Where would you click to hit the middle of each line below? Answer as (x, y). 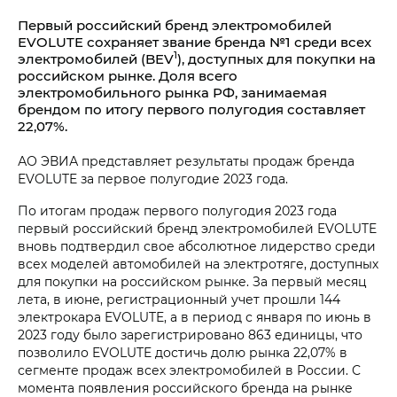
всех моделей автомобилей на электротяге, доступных (198, 264)
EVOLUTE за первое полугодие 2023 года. (153, 179)
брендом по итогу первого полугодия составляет (191, 109)
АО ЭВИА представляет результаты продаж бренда (186, 161)
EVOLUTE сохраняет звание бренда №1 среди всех (195, 42)
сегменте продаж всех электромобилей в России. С (189, 370)
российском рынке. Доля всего (128, 75)
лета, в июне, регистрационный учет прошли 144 (179, 299)
